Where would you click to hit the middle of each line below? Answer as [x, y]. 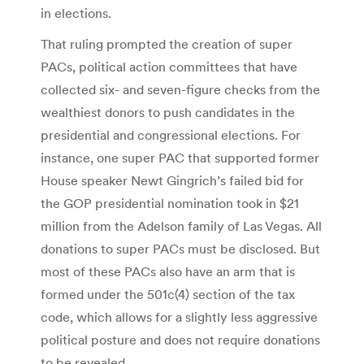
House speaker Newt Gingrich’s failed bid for [172, 180]
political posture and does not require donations [180, 339]
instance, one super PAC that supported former [180, 157]
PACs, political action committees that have [169, 66]
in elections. [76, 13]
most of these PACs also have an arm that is [168, 271]
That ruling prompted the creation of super [167, 43]
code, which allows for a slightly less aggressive [179, 316]
